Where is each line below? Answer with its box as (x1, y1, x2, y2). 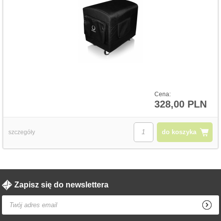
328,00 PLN (154, 98, 207, 110)
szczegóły (8, 128, 36, 136)
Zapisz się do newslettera (14, 180, 109, 189)
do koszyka (161, 128, 196, 136)
